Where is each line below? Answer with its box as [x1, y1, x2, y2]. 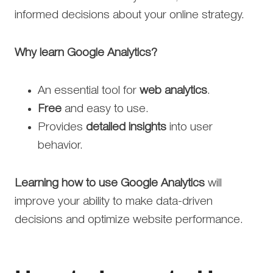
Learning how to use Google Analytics [15, 177, 205, 189]
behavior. [38, 140, 83, 151]
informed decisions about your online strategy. [15, 9, 244, 21]
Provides [38, 121, 86, 133]
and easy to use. [62, 103, 149, 115]
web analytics [140, 85, 207, 96]
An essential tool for [38, 85, 140, 96]
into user [166, 121, 213, 133]
